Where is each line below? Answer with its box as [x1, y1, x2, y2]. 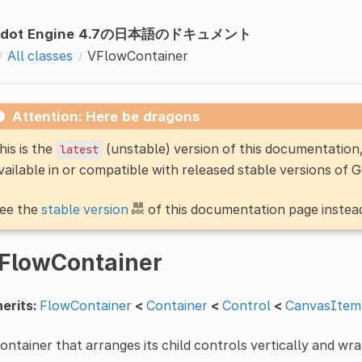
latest [59, 141, 99, 157]
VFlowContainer [86, 47, 188, 64]
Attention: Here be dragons [11, 107, 200, 124]
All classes [6, 47, 73, 64]
